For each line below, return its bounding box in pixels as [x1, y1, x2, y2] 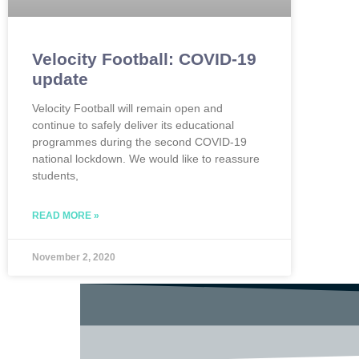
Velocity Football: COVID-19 [32, 50, 256, 69]
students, [32, 169, 79, 183]
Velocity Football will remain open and [32, 102, 223, 115]
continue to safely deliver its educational [32, 119, 234, 132]
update [32, 70, 88, 89]
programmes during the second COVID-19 [32, 135, 247, 149]
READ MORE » [32, 210, 99, 222]
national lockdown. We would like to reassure [32, 152, 260, 166]
